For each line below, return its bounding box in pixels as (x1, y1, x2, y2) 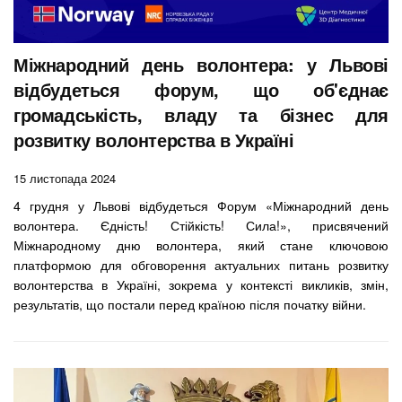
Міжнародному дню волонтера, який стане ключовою (13, 235, 389, 254)
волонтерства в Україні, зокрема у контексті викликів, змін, (13, 275, 389, 293)
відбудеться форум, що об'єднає (13, 75, 389, 102)
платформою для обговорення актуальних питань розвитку (13, 255, 389, 274)
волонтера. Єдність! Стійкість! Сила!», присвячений (13, 215, 389, 234)
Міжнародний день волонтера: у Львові (13, 50, 389, 77)
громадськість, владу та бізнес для (13, 100, 389, 127)
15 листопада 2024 (13, 169, 116, 187)
